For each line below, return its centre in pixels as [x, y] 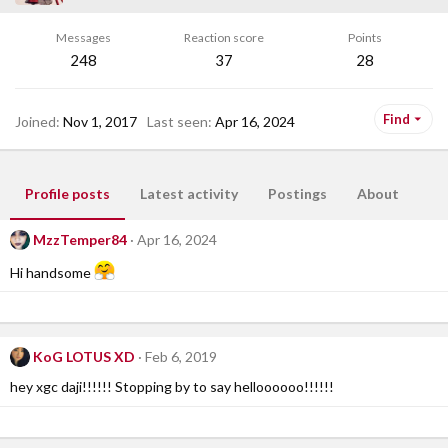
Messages [83, 37]
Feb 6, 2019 [180, 357]
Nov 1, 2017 [100, 121]
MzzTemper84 [79, 239]
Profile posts [67, 193]
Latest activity [189, 193]
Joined [35, 121]
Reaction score [224, 37]
